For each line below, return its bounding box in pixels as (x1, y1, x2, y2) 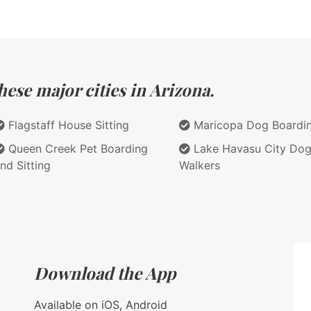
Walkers (179, 158, 220, 172)
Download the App (34, 261, 176, 284)
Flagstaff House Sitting (5, 117, 129, 132)
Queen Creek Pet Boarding (5, 141, 148, 155)
